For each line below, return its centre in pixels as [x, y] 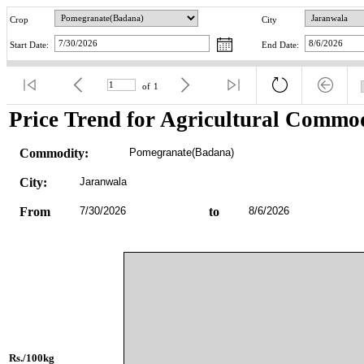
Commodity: [54, 153]
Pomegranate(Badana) [181, 152]
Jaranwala [103, 181]
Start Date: [29, 45]
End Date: [280, 45]
